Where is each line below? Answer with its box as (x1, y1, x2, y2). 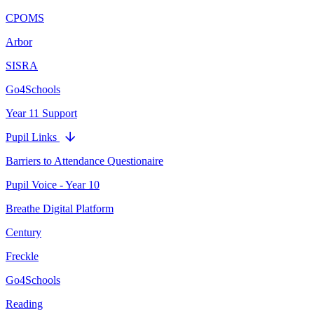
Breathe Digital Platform (6, 202, 114, 214)
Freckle (6, 250, 39, 262)
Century (6, 226, 41, 238)
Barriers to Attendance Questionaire (6, 154, 163, 167)
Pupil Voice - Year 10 (6, 178, 100, 191)
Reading (6, 297, 43, 310)
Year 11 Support (6, 107, 77, 119)
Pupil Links (6, 130, 60, 143)
